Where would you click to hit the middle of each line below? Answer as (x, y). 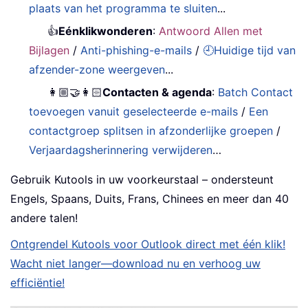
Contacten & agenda (157, 92)
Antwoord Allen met (211, 31)
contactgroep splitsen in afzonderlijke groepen (151, 131)
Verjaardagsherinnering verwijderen (121, 150)
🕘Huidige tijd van (250, 51)
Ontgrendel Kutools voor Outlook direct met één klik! (148, 244)
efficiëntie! (37, 283)
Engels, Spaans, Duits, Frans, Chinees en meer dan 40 (150, 199)
